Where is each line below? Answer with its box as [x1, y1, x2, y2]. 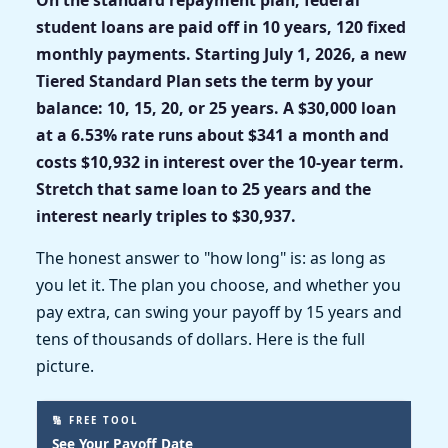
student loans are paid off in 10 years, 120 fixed [36, 15, 406, 38]
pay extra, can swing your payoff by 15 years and [36, 300, 402, 323]
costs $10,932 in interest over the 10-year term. [36, 150, 404, 173]
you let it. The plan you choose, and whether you [36, 273, 401, 296]
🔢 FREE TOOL [52, 413, 138, 427]
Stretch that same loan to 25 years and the [36, 177, 371, 200]
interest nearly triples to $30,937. [36, 204, 296, 227]
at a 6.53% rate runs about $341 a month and [36, 123, 389, 146]
